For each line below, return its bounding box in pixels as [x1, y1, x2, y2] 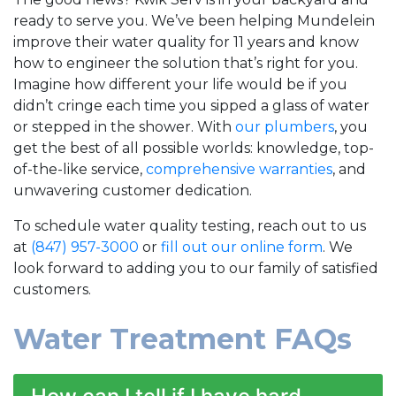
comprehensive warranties [146, 160, 332, 178]
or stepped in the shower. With [13, 118, 235, 135]
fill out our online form [161, 238, 323, 255]
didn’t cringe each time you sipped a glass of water [13, 96, 369, 114]
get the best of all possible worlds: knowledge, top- [13, 139, 374, 156]
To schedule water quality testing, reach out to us [13, 217, 366, 234]
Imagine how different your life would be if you [13, 75, 347, 93]
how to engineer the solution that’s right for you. [13, 54, 358, 72]
